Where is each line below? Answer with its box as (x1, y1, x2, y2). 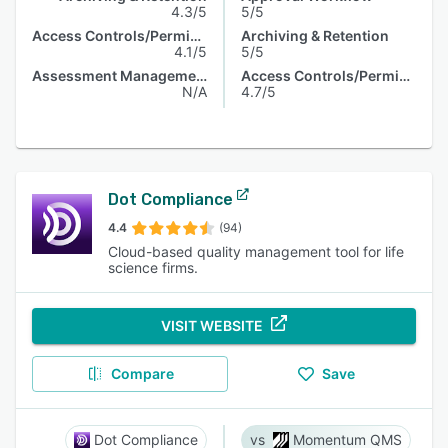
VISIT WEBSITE (161, 317, 263, 334)
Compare (110, 365, 174, 382)
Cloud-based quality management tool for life (108, 243, 404, 260)
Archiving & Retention (241, 27, 389, 44)
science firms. (108, 259, 198, 276)
